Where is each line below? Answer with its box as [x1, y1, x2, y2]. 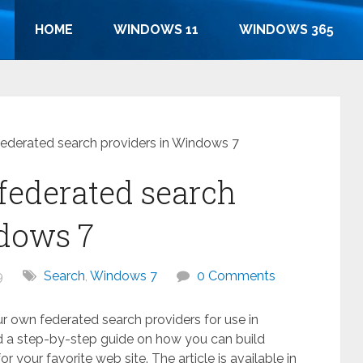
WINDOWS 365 [239, 22, 334, 37]
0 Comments [197, 268, 275, 284]
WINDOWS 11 [113, 22, 199, 37]
